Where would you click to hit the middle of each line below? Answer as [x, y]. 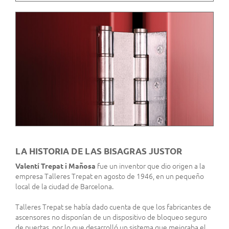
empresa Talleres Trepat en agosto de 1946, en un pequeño [110, 177]
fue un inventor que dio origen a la [150, 166]
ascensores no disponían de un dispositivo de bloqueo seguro [111, 217]
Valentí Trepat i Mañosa [55, 166]
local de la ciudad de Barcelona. [64, 187]
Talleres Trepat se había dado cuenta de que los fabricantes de [113, 207]
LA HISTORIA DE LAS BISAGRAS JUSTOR [99, 151]
